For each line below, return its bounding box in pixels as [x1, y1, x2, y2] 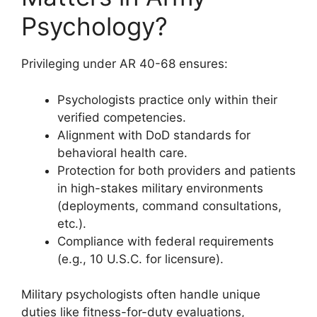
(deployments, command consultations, [57, 198, 282, 213]
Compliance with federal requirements [57, 234, 274, 248]
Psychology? [21, 11, 168, 41]
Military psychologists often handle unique [21, 287, 260, 301]
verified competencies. [57, 110, 186, 125]
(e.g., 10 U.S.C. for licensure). [57, 251, 224, 266]
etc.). [57, 216, 86, 231]
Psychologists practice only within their [57, 92, 277, 107]
